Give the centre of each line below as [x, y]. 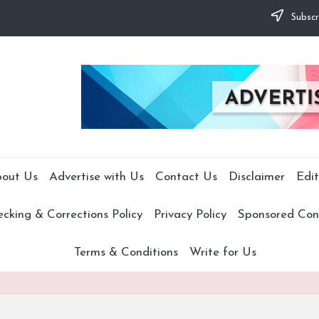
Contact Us [186, 177]
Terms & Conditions [126, 252]
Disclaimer [256, 177]
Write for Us [223, 252]
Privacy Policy [190, 214]
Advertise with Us [96, 177]
